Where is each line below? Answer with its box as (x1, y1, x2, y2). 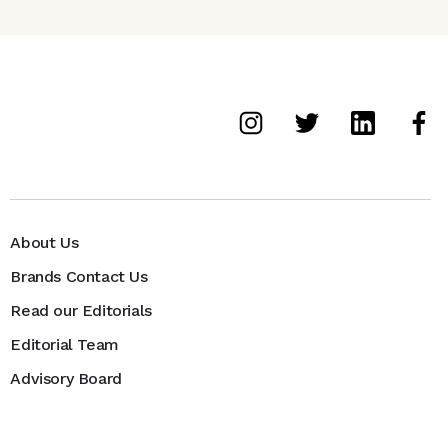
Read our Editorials (10, 301, 152, 320)
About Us (10, 233, 79, 252)
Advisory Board (10, 369, 122, 388)
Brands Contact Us (10, 267, 148, 286)
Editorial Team (10, 335, 119, 354)
